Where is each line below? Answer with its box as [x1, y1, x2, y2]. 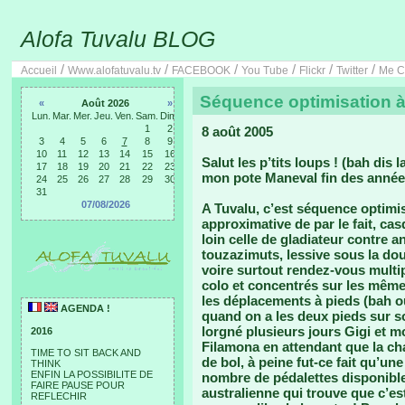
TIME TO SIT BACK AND [31, 347, 141, 358]
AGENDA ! [58, 303, 110, 314]
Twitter [336, 64, 368, 77]
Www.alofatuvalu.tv [68, 64, 161, 77]
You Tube [241, 64, 288, 77]
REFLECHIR [31, 391, 87, 401]
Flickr [299, 64, 325, 77]
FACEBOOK [172, 64, 231, 77]
